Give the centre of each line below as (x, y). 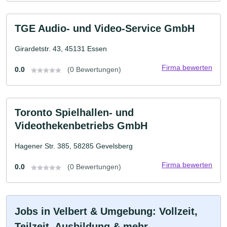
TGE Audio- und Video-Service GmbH (105, 28)
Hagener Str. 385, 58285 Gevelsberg (74, 146)
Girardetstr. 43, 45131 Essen (61, 49)
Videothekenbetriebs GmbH (81, 126)
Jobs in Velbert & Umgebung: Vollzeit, (106, 211)
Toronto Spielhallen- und (74, 112)
